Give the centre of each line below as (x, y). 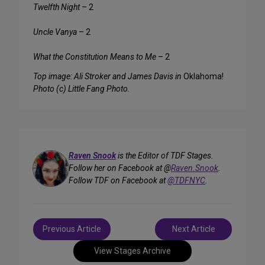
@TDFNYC (186, 181)
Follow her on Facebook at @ (120, 168)
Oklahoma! (203, 77)
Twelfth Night (56, 7)
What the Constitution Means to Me (95, 57)
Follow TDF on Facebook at (118, 181)
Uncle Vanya (55, 32)
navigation (59, 237)
